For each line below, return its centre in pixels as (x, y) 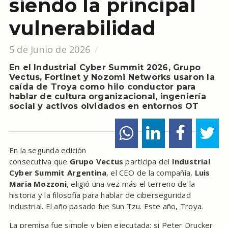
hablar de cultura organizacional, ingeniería (107, 97)
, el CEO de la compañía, (150, 173)
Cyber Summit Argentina (58, 173)
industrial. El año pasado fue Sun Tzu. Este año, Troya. (106, 206)
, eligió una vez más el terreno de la (131, 184)
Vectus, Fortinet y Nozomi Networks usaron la (112, 77)
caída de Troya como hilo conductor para (102, 87)
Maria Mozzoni (38, 184)
